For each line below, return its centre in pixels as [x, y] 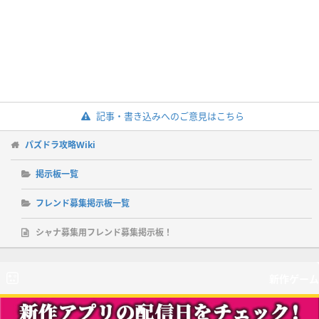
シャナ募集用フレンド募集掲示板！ [104, 232]
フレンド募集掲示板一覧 [83, 203]
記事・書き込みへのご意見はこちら [170, 116]
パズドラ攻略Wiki [60, 145]
